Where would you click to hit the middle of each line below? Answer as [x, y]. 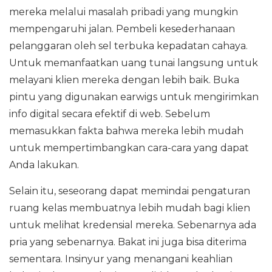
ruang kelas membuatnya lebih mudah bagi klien [130, 208]
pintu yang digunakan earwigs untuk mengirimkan [134, 97]
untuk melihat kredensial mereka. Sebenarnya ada [133, 225]
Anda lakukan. [44, 165]
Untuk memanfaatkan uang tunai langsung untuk [134, 63]
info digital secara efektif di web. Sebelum [110, 114]
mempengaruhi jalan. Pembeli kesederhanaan [122, 29]
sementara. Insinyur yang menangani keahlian [121, 259]
